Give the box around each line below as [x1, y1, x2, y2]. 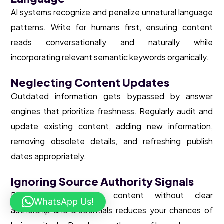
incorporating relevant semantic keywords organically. [11, 52, 209, 63]
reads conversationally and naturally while [11, 37, 213, 48]
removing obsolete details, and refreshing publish [11, 136, 213, 147]
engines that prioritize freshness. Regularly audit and [11, 106, 213, 117]
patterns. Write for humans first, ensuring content [11, 22, 213, 33]
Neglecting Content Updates [11, 75, 169, 90]
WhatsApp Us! [34, 196, 94, 207]
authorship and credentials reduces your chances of [11, 205, 213, 216]
